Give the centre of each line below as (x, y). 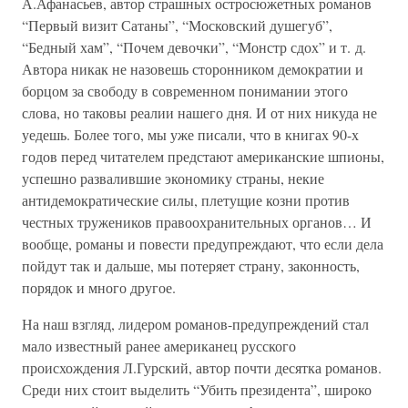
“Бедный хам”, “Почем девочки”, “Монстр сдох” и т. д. (194, 47)
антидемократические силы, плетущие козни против (186, 200)
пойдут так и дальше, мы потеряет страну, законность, (191, 265)
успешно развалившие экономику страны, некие (173, 178)
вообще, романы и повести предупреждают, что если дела (203, 244)
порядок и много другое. (99, 287)
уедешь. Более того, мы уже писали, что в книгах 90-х (190, 134)
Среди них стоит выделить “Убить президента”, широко (197, 389)
